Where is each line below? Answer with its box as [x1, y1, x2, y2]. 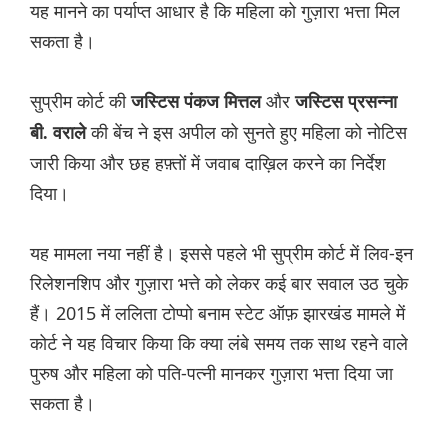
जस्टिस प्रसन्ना [290, 92, 397, 113]
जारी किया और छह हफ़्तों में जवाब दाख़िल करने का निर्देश [30, 151, 386, 176]
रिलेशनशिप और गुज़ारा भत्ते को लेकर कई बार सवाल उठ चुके [30, 271, 408, 296]
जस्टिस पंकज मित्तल [126, 92, 261, 113]
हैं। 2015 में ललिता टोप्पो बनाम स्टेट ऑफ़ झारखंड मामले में [30, 301, 405, 326]
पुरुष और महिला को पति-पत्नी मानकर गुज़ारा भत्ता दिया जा [30, 361, 393, 386]
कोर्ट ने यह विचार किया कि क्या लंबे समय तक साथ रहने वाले [30, 331, 408, 356]
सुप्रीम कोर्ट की [30, 89, 126, 114]
